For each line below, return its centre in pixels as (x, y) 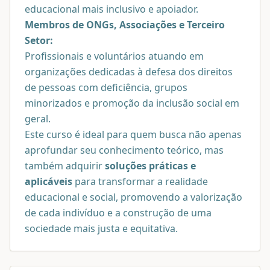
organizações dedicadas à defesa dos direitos (129, 71)
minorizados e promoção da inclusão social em (132, 103)
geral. (38, 118)
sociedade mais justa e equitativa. (101, 228)
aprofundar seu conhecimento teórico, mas (124, 150)
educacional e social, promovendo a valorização (133, 197)
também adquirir (65, 165)
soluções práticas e (150, 165)
